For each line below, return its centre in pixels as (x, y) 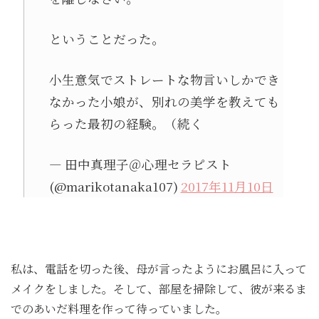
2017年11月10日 (227, 187)
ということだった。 (106, 38)
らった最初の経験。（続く (126, 124)
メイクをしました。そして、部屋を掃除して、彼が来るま (159, 289)
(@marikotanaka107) (115, 187)
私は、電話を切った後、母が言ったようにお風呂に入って (159, 269)
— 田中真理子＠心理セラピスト (140, 164)
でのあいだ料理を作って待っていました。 (119, 309)
